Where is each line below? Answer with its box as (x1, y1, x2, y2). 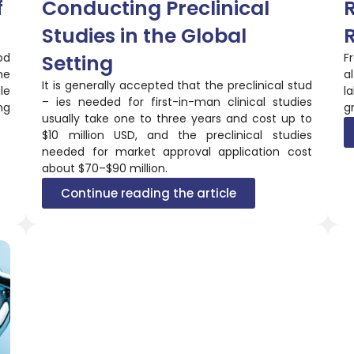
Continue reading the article (61, 184, 237, 201)
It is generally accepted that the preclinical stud (42, 77, 312, 93)
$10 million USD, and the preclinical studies (42, 126, 312, 143)
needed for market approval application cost (42, 143, 312, 160)
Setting (42, 49, 114, 77)
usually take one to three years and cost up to (42, 110, 312, 126)
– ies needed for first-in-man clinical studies (42, 93, 312, 110)
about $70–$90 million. (42, 160, 168, 176)
